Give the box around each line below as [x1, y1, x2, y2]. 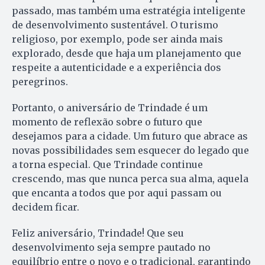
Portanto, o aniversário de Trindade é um [12, 102, 208, 114]
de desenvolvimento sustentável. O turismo [12, 19, 218, 31]
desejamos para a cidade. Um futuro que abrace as [12, 130, 248, 143]
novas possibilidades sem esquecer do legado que [12, 144, 249, 157]
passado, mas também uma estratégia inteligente [12, 5, 245, 17]
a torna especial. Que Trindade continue [12, 159, 203, 171]
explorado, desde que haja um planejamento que [12, 47, 241, 60]
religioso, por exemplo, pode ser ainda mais [12, 33, 223, 46]
